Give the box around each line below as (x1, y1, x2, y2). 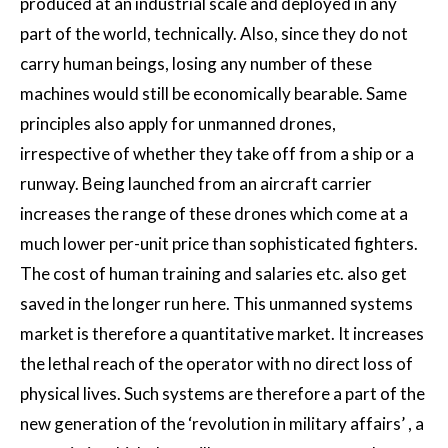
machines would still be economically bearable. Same (20, 83, 407, 105)
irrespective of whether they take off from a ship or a (20, 143, 414, 165)
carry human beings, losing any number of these (20, 53, 372, 75)
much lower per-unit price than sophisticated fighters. (20, 233, 418, 255)
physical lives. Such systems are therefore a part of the (20, 383, 425, 405)
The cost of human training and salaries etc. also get (20, 263, 407, 285)
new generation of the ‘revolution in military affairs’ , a (20, 413, 424, 435)
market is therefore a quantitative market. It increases (20, 323, 424, 345)
